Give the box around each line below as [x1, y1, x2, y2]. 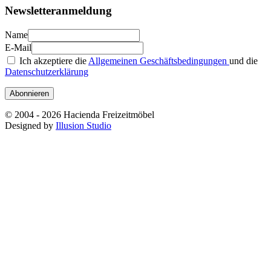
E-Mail [5, 42, 31, 53]
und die [229, 55, 258, 66]
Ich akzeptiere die [17, 55, 88, 66]
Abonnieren [10, 88, 49, 98]
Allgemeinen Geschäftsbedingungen [88, 55, 229, 66]
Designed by [5, 120, 56, 131]
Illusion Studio [56, 120, 111, 131]
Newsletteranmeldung [5, 4, 112, 18]
